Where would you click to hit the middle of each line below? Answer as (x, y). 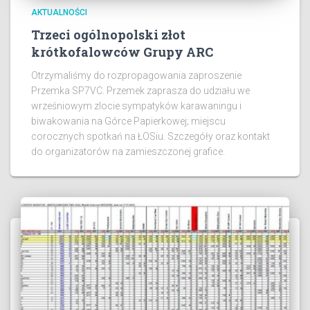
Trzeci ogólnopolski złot (108, 34)
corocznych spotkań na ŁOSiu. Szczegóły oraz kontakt (151, 136)
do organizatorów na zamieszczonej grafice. (130, 151)
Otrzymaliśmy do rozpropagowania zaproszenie (136, 75)
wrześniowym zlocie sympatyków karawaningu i (136, 106)
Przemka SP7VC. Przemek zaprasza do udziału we (140, 90)
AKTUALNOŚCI (59, 12)
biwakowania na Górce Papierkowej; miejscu (128, 121)
